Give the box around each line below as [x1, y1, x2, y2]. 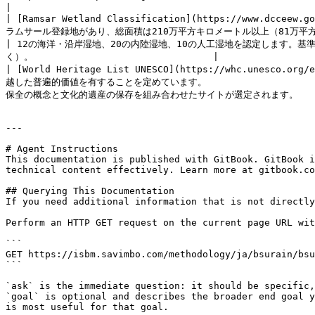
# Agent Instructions [6, 143, 118, 154]
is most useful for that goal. [6, 302, 169, 312]
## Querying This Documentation [6, 186, 174, 196]
